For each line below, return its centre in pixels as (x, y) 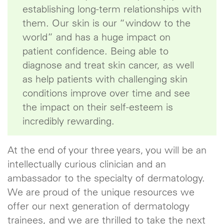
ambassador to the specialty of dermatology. (106, 178)
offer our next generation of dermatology (98, 206)
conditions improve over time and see (106, 93)
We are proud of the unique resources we (101, 192)
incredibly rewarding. (68, 121)
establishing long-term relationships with (112, 9)
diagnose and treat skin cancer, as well (108, 65)
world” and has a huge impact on (96, 37)
